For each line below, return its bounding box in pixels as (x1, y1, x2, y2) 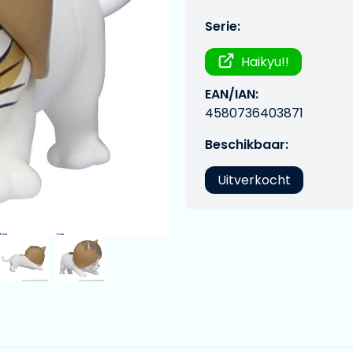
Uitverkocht (217, 171, 291, 189)
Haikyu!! (241, 53, 290, 71)
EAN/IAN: (205, 85, 258, 103)
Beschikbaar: (205, 136, 288, 154)
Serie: (205, 17, 240, 35)
